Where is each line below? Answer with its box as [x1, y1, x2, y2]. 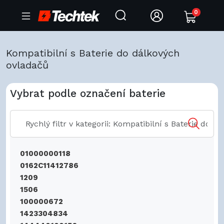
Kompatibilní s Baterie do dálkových [6, 47, 179, 59]
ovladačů [6, 59, 48, 71]
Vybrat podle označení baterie [10, 87, 165, 99]
